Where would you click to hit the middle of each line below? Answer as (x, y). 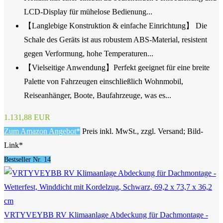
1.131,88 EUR (27, 117)
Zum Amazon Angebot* (42, 131)
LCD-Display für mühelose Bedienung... (88, 12)
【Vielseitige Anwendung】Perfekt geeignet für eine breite (117, 68)
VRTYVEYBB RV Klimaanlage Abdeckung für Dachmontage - (106, 215)
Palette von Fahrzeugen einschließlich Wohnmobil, (104, 82)
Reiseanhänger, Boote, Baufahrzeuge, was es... (98, 96)
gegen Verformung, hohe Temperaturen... (89, 54)
